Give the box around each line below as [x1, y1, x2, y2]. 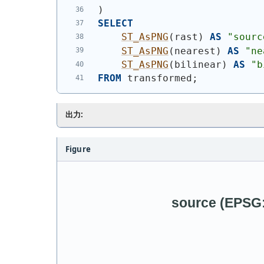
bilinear [174, 58, 222, 70]
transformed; [121, 72, 198, 84]
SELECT [97, 18, 133, 29]
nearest [174, 45, 216, 57]
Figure [65, 143, 91, 154]
